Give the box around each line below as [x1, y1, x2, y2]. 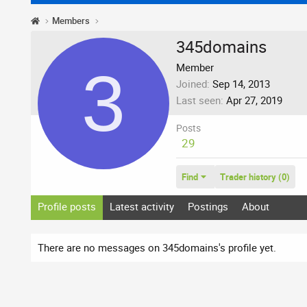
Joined [176, 76, 207, 90]
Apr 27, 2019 [226, 93, 282, 107]
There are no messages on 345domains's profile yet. [38, 240, 276, 254]
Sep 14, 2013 [212, 76, 270, 90]
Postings [188, 199, 228, 213]
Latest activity [110, 199, 174, 213]
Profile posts [38, 199, 96, 213]
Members [52, 14, 90, 27]
